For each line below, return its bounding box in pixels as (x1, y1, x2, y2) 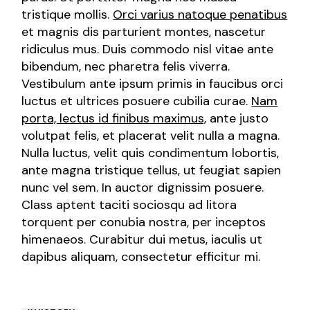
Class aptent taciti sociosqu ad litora (21, 196, 237, 213)
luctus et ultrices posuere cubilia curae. (21, 92, 252, 109)
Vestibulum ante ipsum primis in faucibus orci (21, 75, 284, 92)
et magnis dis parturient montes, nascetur (21, 23, 266, 40)
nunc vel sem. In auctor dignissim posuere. (21, 179, 264, 196)
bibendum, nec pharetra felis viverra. (21, 57, 230, 75)
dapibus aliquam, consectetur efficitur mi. (21, 248, 261, 265)
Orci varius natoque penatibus (113, 6, 288, 23)
